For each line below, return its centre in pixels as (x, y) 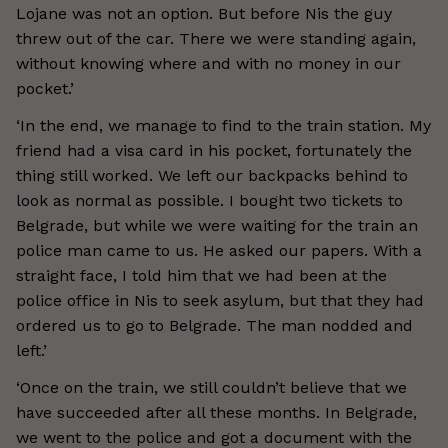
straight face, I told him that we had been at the (201, 275)
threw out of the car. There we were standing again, (216, 38)
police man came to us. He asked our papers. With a (219, 250)
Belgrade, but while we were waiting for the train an (217, 225)
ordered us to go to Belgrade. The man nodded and (214, 325)
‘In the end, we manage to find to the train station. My (223, 125)
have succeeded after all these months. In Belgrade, (216, 412)
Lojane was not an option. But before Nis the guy (204, 13)
